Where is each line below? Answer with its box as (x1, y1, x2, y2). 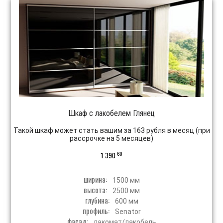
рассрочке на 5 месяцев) (70, 134, 153, 143)
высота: (83, 184, 109, 196)
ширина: (83, 174, 109, 185)
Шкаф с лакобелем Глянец (68, 109, 155, 118)
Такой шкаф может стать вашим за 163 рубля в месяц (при (13, 126, 210, 135)
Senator (114, 208, 141, 216)
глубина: (85, 195, 111, 206)
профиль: (82, 205, 111, 217)
